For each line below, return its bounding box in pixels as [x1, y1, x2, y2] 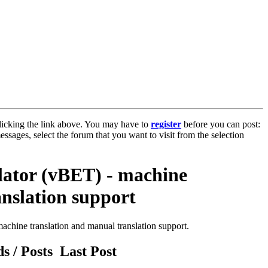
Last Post [60, 243, 117, 260]
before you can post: [181, 118, 260, 129]
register [151, 118, 181, 129]
